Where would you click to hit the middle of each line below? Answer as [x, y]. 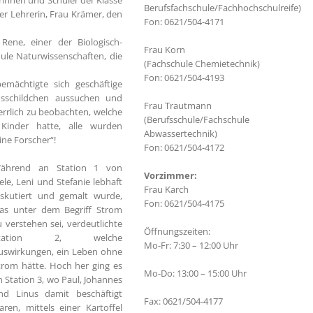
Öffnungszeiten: [177, 231]
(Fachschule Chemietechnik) [202, 64]
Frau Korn [164, 50]
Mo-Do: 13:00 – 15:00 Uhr [195, 273]
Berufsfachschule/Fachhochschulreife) [222, 8]
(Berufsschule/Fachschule [196, 119]
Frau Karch [166, 189]
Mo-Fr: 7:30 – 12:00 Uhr [191, 245]
